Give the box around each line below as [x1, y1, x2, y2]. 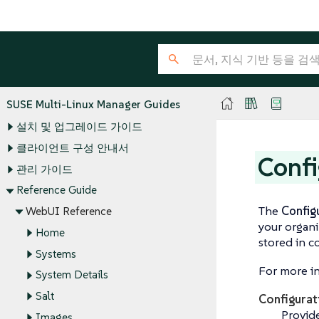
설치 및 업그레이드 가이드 [16, 120, 142, 134]
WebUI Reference [26, 204, 112, 219]
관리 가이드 [16, 162, 73, 177]
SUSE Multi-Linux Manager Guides [6, 97, 180, 111]
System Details [35, 268, 108, 282]
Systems [35, 246, 76, 261]
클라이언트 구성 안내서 [16, 141, 129, 155]
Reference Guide [16, 183, 97, 197]
